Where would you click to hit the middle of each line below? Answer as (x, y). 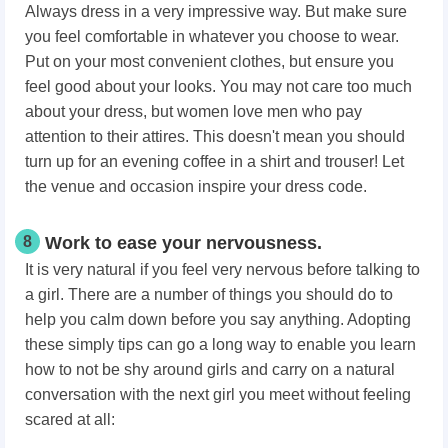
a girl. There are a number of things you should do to (209, 294)
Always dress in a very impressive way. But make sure (216, 11)
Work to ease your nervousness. (183, 242)
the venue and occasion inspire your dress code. (196, 186)
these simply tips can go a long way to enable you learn (220, 344)
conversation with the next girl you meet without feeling (218, 394)
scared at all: (70, 419)
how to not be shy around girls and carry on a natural (210, 369)
